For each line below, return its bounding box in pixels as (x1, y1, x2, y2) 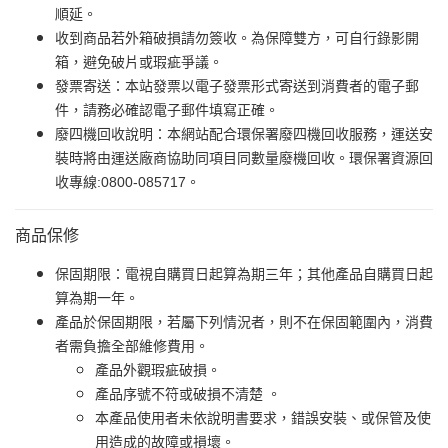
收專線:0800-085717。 (55, 174, 200, 191)
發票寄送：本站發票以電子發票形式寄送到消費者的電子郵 (55, 78, 419, 95)
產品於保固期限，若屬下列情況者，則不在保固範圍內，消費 (55, 314, 433, 331)
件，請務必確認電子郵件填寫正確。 (55, 102, 279, 119)
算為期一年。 (55, 290, 139, 307)
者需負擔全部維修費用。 (55, 338, 209, 355)
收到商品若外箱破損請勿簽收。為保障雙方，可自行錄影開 (55, 30, 419, 47)
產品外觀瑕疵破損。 (95, 362, 221, 379)
